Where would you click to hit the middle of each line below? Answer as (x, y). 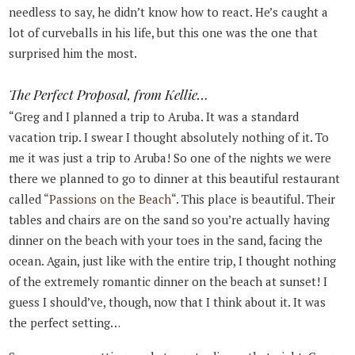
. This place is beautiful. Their (256, 199)
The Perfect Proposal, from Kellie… (109, 94)
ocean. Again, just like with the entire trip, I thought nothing (173, 261)
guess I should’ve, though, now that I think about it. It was (168, 302)
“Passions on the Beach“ (110, 199)
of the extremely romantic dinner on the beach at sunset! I (168, 282)
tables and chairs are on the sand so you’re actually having (170, 220)
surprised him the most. (73, 53)
